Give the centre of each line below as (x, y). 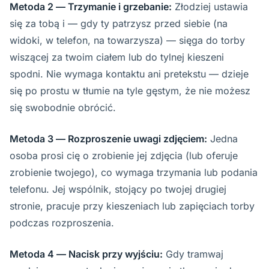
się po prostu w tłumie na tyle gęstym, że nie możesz (130, 91)
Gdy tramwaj (193, 254)
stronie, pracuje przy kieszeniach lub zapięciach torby (132, 206)
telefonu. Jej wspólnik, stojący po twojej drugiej (118, 189)
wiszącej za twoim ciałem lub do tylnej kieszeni (117, 57)
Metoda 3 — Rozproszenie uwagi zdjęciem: (108, 139)
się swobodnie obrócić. (63, 107)
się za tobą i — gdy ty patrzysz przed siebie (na (119, 23)
